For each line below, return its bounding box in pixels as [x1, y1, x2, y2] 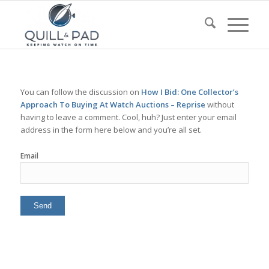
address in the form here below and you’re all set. [20, 124, 202, 136]
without [205, 99, 234, 110]
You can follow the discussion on [20, 86, 141, 98]
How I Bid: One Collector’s [141, 86, 238, 98]
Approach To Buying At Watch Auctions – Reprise [20, 99, 205, 110]
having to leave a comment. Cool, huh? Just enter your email [20, 112, 237, 123]
